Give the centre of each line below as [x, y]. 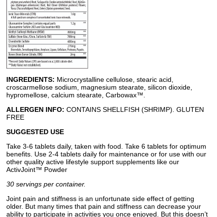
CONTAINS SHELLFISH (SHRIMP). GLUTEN [134, 109]
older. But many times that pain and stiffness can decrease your [104, 206]
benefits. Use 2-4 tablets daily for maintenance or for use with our [106, 154]
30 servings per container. [46, 184]
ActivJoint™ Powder [37, 169]
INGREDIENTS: [31, 79]
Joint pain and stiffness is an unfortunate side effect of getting [100, 198]
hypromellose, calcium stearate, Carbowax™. [76, 95]
